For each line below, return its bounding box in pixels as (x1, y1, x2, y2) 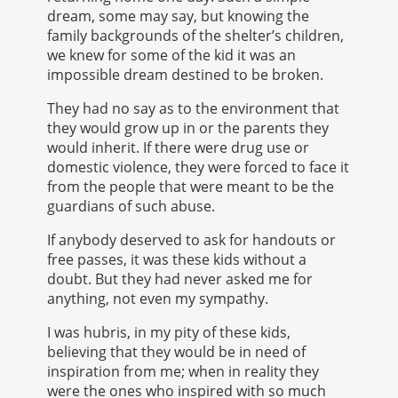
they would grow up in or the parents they (46, 117, 329, 138)
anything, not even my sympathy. (46, 288, 268, 308)
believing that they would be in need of (46, 341, 306, 362)
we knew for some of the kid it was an (46, 44, 296, 65)
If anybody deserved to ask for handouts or (46, 229, 336, 250)
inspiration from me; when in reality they (46, 361, 319, 381)
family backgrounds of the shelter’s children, (46, 25, 344, 45)
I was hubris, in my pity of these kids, (46, 322, 291, 342)
